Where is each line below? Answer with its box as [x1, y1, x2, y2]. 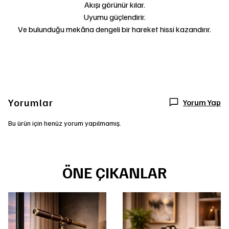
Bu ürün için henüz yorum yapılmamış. [8, 119, 121, 127]
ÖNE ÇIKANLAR [62, 163, 167, 182]
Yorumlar [8, 96, 53, 109]
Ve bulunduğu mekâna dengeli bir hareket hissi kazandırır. [18, 24, 211, 34]
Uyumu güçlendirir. [83, 12, 146, 22]
